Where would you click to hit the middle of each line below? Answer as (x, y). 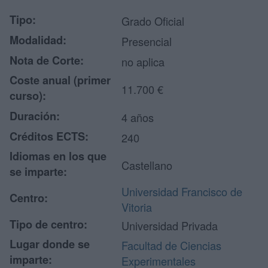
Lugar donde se (50, 244)
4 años (138, 117)
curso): (28, 96)
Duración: (35, 116)
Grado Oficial (153, 21)
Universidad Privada (170, 226)
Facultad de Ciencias (171, 245)
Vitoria (137, 207)
